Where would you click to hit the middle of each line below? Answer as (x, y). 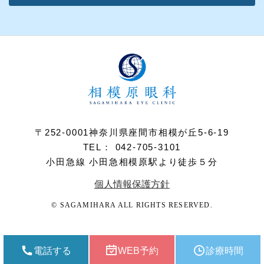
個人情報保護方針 (132, 184)
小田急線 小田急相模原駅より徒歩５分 (132, 162)
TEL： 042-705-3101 (132, 147)
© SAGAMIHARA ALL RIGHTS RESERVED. (132, 205)
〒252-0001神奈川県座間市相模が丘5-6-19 (132, 133)
